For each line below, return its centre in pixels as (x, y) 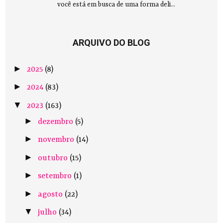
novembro (57, 140)
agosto (51, 194)
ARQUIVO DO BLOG (111, 43)
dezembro (56, 122)
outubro (54, 158)
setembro (56, 176)
